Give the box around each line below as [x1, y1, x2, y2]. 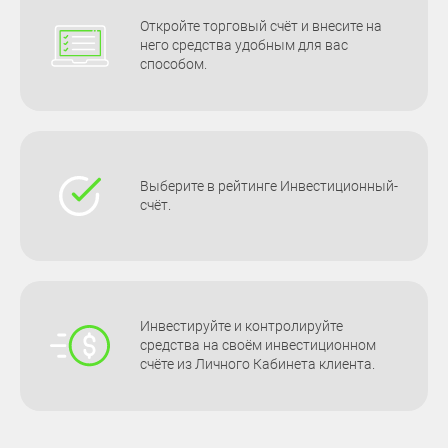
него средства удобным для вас [140, 37, 348, 53]
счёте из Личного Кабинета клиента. [140, 356, 375, 372]
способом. [140, 56, 207, 72]
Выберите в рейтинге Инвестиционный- [140, 177, 398, 194]
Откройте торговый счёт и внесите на [140, 18, 382, 34]
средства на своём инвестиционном [140, 337, 376, 353]
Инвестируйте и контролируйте [140, 318, 343, 334]
